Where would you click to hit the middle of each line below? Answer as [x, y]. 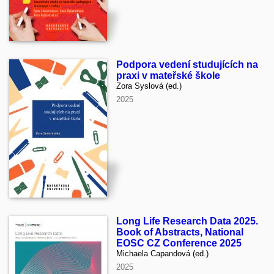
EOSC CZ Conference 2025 [179, 243]
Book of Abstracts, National [180, 232]
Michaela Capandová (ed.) [162, 253]
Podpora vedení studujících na [187, 64]
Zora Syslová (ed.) [149, 86]
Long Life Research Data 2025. [187, 221]
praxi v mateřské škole [168, 75]
